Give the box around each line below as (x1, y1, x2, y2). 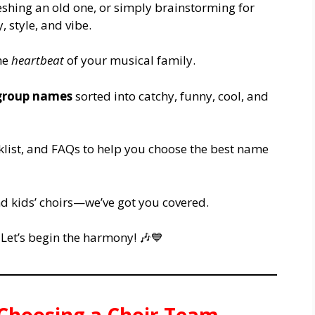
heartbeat (11, 52, 64, 69)
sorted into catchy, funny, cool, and (72, 87, 269, 104)
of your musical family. (64, 52, 195, 69)
